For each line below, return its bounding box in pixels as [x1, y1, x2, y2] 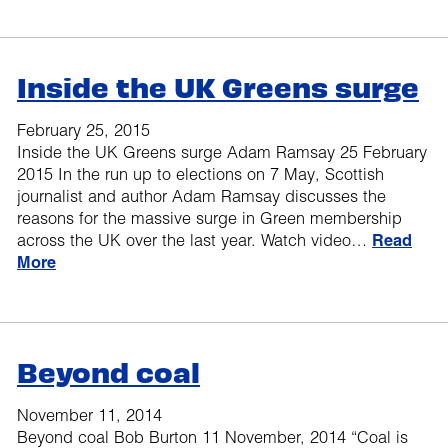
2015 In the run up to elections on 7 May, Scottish [17, 164, 384, 185]
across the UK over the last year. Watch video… [17, 230, 372, 251]
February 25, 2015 [17, 120, 150, 141]
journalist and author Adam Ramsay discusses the [17, 186, 386, 207]
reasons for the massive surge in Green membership [17, 208, 402, 229]
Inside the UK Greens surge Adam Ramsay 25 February [17, 142, 427, 163]
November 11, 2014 [17, 405, 162, 426]
